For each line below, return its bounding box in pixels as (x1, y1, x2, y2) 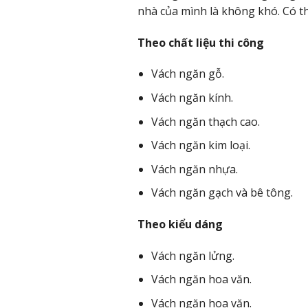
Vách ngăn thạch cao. (151, 113, 261, 129)
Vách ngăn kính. (151, 89, 234, 105)
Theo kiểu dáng (137, 217, 223, 232)
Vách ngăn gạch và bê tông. (151, 185, 294, 201)
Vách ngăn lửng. (151, 247, 235, 263)
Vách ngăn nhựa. (151, 161, 239, 177)
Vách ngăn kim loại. (151, 137, 251, 153)
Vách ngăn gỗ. (151, 66, 225, 82)
